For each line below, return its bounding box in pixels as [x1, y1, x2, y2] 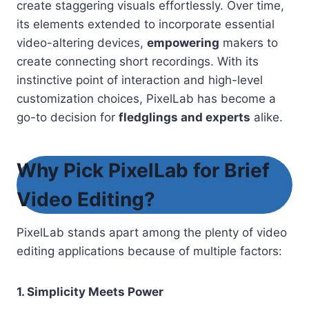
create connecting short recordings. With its [17, 54, 259, 69]
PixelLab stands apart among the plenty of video [17, 226, 287, 240]
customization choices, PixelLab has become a [17, 92, 276, 106]
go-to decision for [17, 110, 119, 125]
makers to [219, 36, 278, 50]
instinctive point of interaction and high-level [17, 73, 263, 88]
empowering [147, 36, 219, 50]
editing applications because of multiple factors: [17, 244, 282, 259]
